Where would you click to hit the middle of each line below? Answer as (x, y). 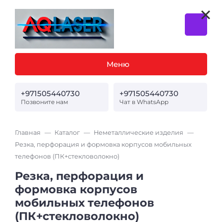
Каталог (67, 132)
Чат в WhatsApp (144, 102)
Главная (28, 132)
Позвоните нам (44, 102)
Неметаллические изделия (139, 132)
